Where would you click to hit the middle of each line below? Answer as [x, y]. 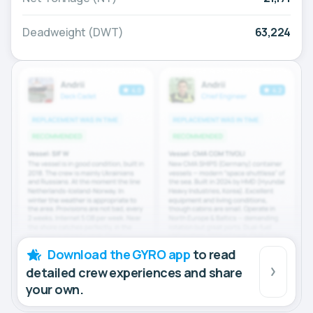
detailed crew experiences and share [134, 272]
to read [213, 254]
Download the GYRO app [119, 254]
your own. [55, 289]
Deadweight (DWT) [73, 32]
